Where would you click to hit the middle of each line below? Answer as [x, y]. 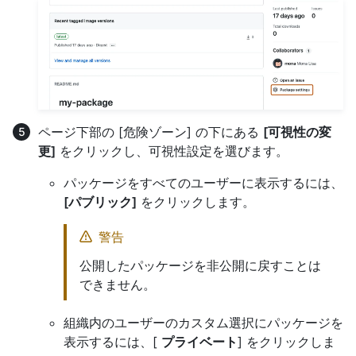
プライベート [199, 341]
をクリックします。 [196, 201]
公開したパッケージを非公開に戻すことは [200, 265]
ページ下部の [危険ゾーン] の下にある [151, 132]
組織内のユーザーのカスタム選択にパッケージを [203, 322]
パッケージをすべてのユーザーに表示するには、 [203, 182]
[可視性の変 [297, 132]
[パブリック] [100, 201]
